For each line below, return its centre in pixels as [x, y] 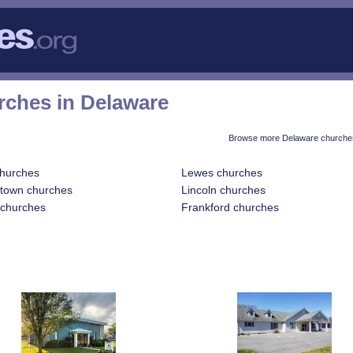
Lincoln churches [223, 190]
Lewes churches [221, 173]
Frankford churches [230, 208]
